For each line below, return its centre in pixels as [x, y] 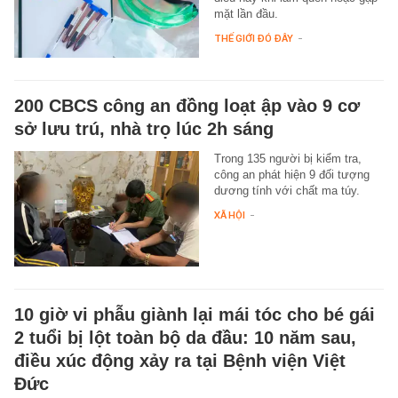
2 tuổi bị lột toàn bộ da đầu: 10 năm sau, [185, 337]
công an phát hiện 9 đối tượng [291, 174]
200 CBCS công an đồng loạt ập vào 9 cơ [187, 105]
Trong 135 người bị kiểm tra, [287, 158]
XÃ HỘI [229, 215]
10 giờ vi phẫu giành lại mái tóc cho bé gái [195, 314]
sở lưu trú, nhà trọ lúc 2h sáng [144, 128]
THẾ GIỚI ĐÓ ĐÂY [253, 38]
